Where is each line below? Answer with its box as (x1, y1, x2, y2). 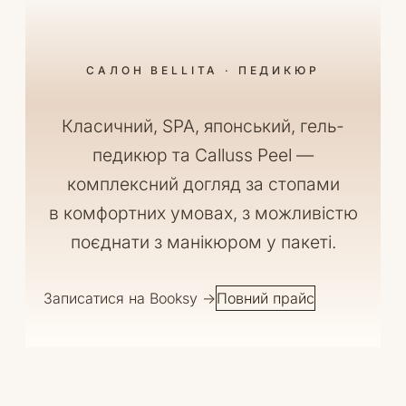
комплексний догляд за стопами (66, 173, 340, 196)
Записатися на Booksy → (43, 289, 216, 308)
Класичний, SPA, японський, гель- (62, 115, 344, 138)
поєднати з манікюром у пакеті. (70, 231, 336, 254)
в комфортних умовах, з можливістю (48, 202, 358, 225)
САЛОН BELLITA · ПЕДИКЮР (86, 63, 320, 78)
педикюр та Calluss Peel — (92, 144, 314, 167)
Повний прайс (217, 289, 314, 308)
